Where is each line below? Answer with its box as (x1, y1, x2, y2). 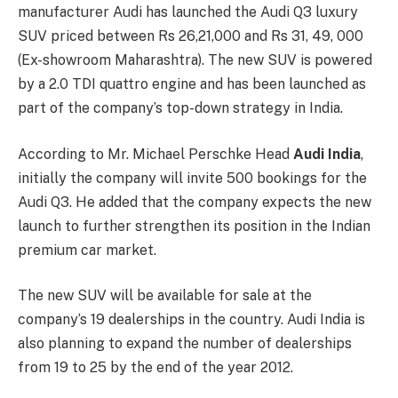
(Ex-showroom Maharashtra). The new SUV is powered (18, 52, 372, 68)
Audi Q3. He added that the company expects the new (18, 193, 371, 211)
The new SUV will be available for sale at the (18, 287, 312, 305)
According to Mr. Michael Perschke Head (18, 145, 293, 163)
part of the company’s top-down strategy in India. (18, 99, 343, 116)
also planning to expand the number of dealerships (18, 335, 352, 353)
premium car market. (18, 241, 156, 259)
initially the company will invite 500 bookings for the (18, 169, 367, 187)
